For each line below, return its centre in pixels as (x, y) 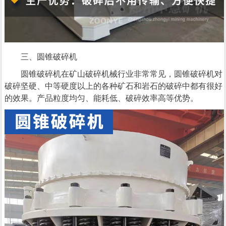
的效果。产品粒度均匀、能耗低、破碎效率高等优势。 (101, 98)
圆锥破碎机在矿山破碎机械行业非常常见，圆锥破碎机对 (121, 74)
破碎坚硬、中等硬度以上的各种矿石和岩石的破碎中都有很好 (113, 86)
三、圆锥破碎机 (49, 56)
